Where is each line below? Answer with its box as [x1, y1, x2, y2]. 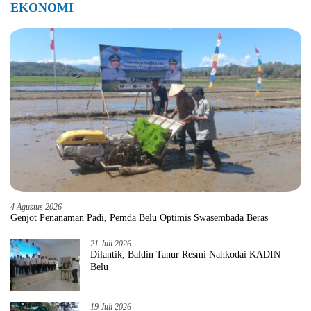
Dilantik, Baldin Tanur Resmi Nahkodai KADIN [90, 249, 280, 260]
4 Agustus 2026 [10, 201, 62, 212]
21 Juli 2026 [90, 238, 131, 249]
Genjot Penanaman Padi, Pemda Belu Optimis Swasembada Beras [10, 212, 268, 223]
